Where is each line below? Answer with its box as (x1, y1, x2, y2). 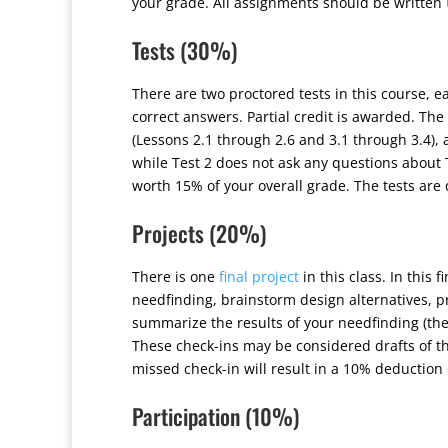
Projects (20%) (132, 217, 266, 249)
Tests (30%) (132, 34, 237, 66)
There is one (132, 267, 219, 286)
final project (219, 267, 299, 286)
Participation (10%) (132, 400, 299, 432)
